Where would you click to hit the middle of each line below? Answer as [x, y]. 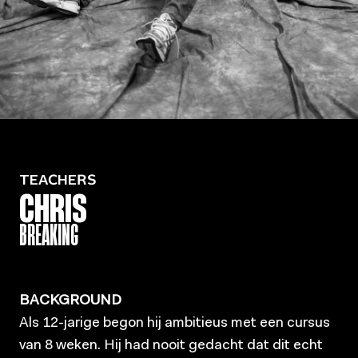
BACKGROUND [70, 302]
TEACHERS [58, 182]
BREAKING [49, 235]
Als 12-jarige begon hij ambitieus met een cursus [175, 324]
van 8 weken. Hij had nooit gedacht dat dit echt [171, 346]
